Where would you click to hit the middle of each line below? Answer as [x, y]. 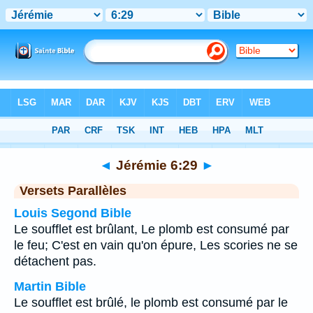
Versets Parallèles [73, 191]
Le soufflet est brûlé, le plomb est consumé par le [151, 303]
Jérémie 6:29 [156, 165]
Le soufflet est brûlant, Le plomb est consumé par [152, 229]
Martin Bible [50, 286]
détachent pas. [55, 261]
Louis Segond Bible [73, 213]
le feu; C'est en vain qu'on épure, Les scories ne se [156, 245]
